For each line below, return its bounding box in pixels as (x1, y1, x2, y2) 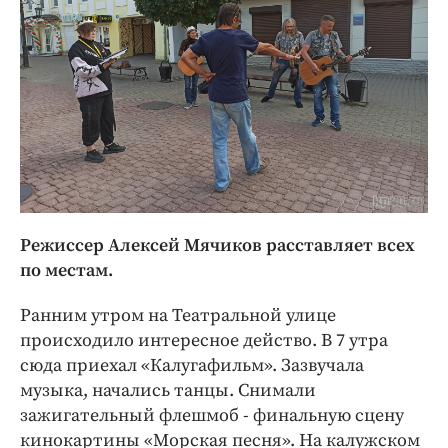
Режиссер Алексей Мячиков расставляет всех (20, 234, 415, 257)
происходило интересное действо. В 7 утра (20, 329, 388, 352)
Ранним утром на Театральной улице (20, 304, 336, 327)
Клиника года (64, 25, 176, 45)
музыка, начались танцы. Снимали (20, 379, 316, 402)
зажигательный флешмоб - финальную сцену (20, 404, 404, 427)
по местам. (20, 259, 113, 282)
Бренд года (64, 55, 160, 75)
